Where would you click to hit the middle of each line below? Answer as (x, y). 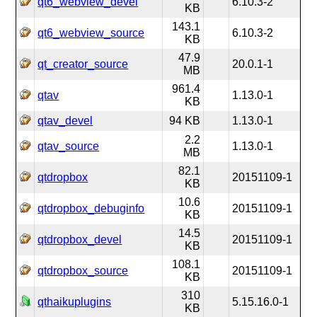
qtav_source (69, 146)
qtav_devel (65, 121)
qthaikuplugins (75, 302)
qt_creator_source (83, 64)
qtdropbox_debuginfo (91, 208)
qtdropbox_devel (80, 240)
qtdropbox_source (83, 271)
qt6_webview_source (91, 33)
